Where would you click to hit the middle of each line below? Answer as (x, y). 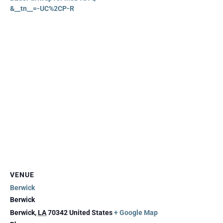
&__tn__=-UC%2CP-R (42, 8)
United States (91, 213)
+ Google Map (136, 213)
